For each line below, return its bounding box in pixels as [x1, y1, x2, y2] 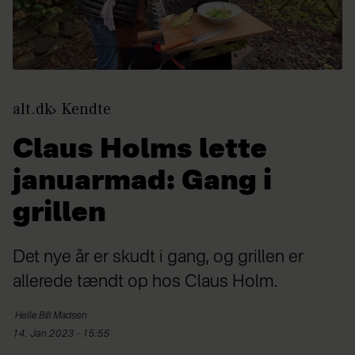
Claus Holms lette [13, 136, 267, 164]
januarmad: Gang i [13, 168, 272, 196]
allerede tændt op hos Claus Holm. [13, 273, 277, 291]
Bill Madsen [39, 311, 86, 321]
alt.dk [13, 98, 52, 120]
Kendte [61, 98, 111, 120]
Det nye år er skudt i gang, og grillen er [13, 248, 303, 266]
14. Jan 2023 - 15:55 [18, 329, 110, 339]
